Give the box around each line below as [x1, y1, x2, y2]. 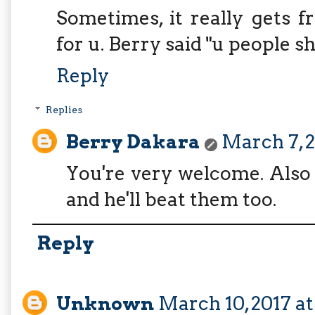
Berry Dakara [66, 129, 200, 153]
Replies [46, 104, 83, 116]
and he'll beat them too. [66, 187, 276, 211]
